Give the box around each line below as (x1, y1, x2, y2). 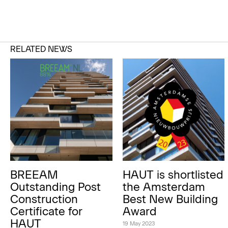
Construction (10, 192, 78, 206)
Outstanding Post (10, 180, 101, 194)
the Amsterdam (122, 180, 205, 194)
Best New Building (122, 192, 218, 206)
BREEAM (10, 167, 58, 182)
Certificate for (10, 204, 82, 218)
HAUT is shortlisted (122, 167, 223, 182)
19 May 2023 (122, 220, 155, 227)
